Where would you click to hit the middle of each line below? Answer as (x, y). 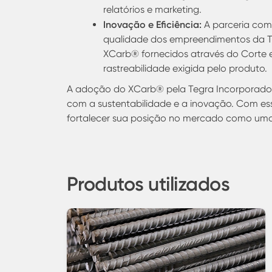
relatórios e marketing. (152, 9)
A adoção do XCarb (111, 89)
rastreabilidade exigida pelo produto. (185, 68)
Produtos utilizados (148, 184)
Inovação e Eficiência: (152, 24)
